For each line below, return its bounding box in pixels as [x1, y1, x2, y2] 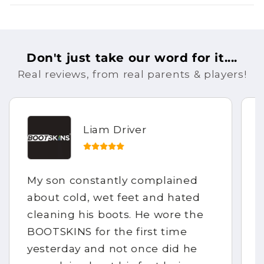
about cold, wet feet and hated [27, 191, 200, 204]
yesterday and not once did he [27, 242, 197, 255]
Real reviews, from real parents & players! [17, 68, 247, 81]
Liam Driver [82, 123, 147, 136]
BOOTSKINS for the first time [27, 225, 187, 238]
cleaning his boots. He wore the [27, 208, 204, 221]
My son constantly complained [27, 174, 198, 187]
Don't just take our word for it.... [27, 51, 237, 65]
